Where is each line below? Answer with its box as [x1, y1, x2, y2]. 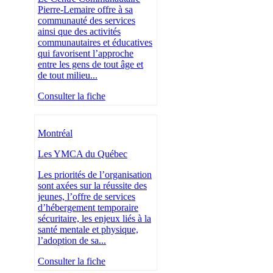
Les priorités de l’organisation [38, 169, 152, 180]
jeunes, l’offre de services [38, 191, 135, 202]
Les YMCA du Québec [38, 149, 127, 160]
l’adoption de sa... [38, 235, 106, 246]
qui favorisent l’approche [38, 48, 133, 59]
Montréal [38, 128, 73, 139]
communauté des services [38, 15, 135, 26]
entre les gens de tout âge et [38, 59, 143, 70]
